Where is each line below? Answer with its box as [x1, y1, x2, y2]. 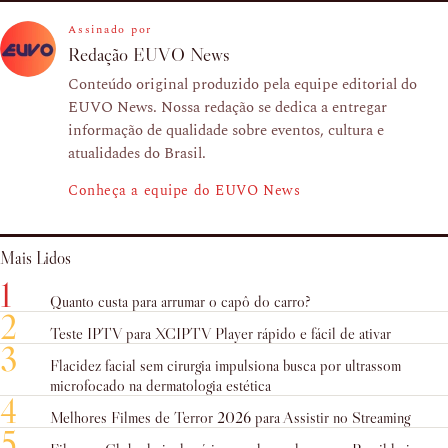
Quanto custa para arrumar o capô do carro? [50, 291, 311, 311]
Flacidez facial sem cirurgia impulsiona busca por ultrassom [50, 355, 401, 375]
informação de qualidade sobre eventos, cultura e [68, 119, 384, 142]
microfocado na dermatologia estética [50, 375, 271, 395]
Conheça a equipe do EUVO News [68, 180, 301, 201]
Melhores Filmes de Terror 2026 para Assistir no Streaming [50, 407, 410, 427]
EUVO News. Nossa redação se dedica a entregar [68, 96, 387, 119]
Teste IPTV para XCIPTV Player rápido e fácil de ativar [50, 323, 391, 343]
